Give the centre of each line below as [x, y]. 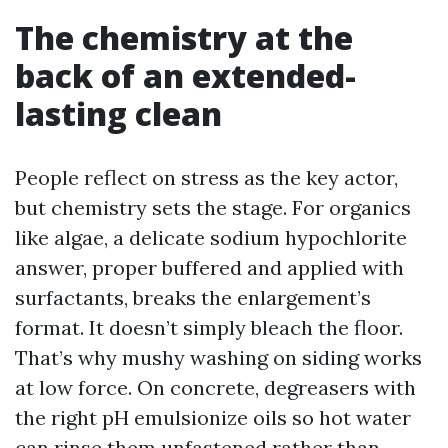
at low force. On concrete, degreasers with [215, 387]
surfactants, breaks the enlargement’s [193, 297]
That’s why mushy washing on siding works [218, 357]
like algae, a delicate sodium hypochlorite [211, 237]
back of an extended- [185, 75]
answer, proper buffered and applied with [209, 267]
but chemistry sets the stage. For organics [213, 207]
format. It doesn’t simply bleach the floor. [209, 327]
